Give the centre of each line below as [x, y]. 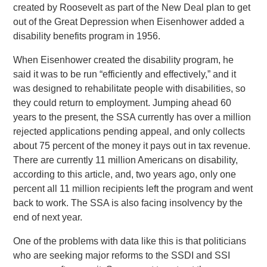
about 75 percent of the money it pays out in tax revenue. [132, 146]
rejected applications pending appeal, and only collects [129, 131]
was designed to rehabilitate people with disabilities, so [130, 89]
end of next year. [48, 217]
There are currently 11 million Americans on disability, [126, 160]
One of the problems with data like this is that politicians [130, 241]
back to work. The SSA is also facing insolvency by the [128, 203]
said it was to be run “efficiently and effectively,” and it [125, 74]
